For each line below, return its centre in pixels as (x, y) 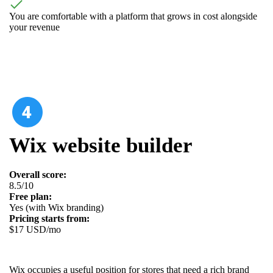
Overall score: (38, 174)
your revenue (34, 27)
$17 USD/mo (35, 229)
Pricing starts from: (49, 218)
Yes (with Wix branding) (56, 207)
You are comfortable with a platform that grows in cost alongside (133, 16)
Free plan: (30, 196)
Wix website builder (101, 145)
